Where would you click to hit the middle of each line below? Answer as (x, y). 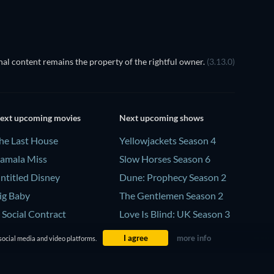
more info (194, 238)
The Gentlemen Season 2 (171, 196)
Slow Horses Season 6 (165, 159)
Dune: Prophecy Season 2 (172, 177)
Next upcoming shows (161, 118)
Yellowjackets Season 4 (167, 141)
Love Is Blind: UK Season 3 (174, 214)
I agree (135, 238)
